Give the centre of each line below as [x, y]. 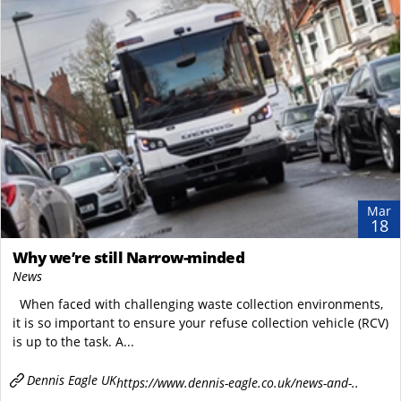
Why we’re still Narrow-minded [128, 258]
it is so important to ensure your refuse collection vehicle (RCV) [200, 323]
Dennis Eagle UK [71, 380]
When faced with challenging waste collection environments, [197, 304]
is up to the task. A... [73, 342]
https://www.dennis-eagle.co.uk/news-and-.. [237, 382]
